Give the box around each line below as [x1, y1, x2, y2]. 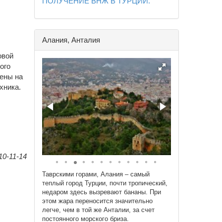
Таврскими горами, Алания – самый [42, 170, 150, 178]
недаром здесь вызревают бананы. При [42, 188, 161, 196]
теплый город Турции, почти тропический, [42, 179, 167, 187]
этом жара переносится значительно [42, 197, 153, 205]
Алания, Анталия [42, 36, 100, 45]
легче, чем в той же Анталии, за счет [42, 206, 155, 214]
